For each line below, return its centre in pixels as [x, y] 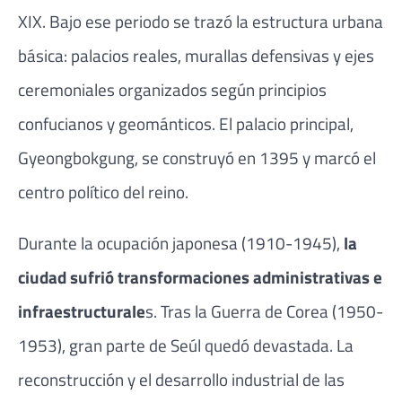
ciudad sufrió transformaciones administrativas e [200, 276]
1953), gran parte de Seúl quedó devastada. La [186, 345]
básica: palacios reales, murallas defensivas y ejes [196, 55]
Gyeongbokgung [76, 157]
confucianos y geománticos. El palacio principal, [186, 123]
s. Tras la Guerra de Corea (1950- [264, 310]
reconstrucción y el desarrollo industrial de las [181, 379]
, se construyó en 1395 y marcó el [255, 157]
